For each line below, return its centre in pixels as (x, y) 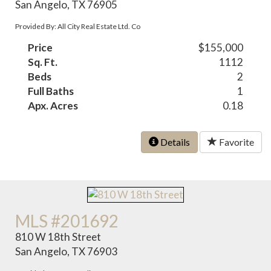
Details (174, 142)
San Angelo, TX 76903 (67, 252)
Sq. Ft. (43, 62)
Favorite (236, 142)
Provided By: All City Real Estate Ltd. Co (78, 27)
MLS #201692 (67, 221)
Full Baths (51, 91)
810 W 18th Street (58, 237)
